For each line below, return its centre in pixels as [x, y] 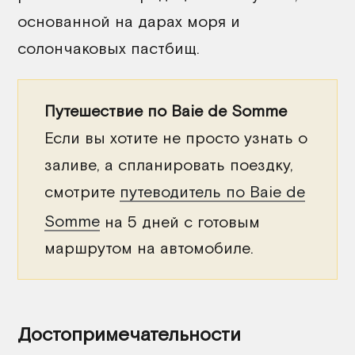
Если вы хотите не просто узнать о [176, 137]
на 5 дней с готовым [180, 221]
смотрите [82, 191]
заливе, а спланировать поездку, [169, 164]
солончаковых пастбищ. [109, 48]
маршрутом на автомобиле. [149, 248]
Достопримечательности [129, 334]
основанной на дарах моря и [129, 21]
